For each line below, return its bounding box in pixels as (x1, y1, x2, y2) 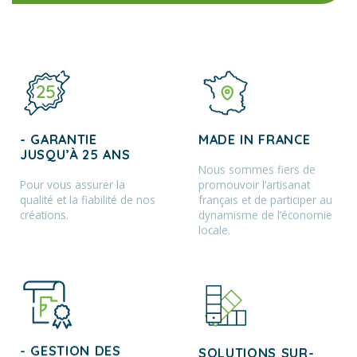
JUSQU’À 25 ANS (20, 147, 131, 163)
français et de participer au (198, 192, 332, 208)
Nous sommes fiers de (198, 162, 316, 178)
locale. (198, 222, 230, 238)
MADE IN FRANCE (198, 131, 311, 148)
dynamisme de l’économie (198, 207, 332, 223)
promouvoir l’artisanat (198, 177, 310, 193)
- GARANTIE (20, 131, 97, 148)
